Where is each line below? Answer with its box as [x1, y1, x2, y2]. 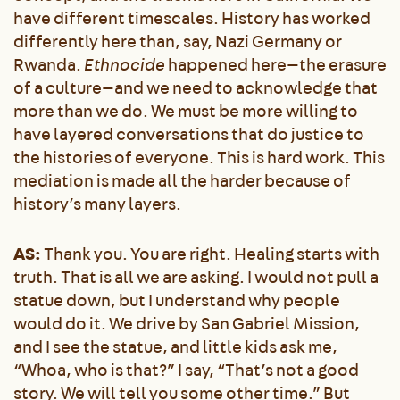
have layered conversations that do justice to [13, 122, 364, 146]
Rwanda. [13, 53, 84, 76]
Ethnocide [84, 53, 165, 76]
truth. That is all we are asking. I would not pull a [13, 265, 379, 288]
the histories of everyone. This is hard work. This [13, 146, 385, 169]
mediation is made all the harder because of [13, 169, 351, 192]
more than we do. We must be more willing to [13, 99, 358, 122]
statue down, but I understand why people [13, 288, 340, 312]
